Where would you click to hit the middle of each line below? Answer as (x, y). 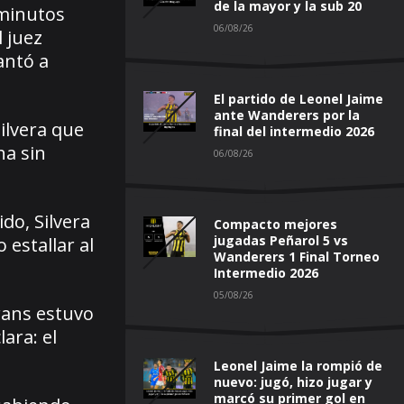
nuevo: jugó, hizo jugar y (293, 381)
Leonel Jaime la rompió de (298, 365)
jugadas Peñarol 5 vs (281, 240)
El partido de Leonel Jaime (298, 98)
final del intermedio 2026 (294, 131)
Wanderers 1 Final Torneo (297, 256)
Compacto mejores (275, 224)
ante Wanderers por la (287, 115)
